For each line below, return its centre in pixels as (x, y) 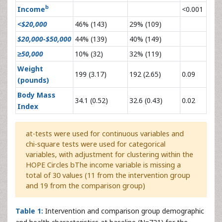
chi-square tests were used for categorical (96, 144)
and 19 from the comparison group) (85, 185)
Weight (30, 68)
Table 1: (29, 211)
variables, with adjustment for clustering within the (110, 154)
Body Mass (36, 95)
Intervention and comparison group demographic (124, 211)
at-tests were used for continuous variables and (105, 133)
